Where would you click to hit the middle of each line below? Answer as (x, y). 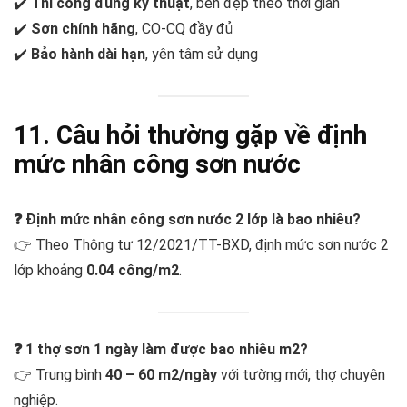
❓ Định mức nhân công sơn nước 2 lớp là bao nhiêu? (187, 219)
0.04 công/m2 (133, 270)
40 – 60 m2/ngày (161, 375)
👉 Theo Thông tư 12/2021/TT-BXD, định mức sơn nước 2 (201, 244)
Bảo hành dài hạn (88, 54)
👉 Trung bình (60, 375)
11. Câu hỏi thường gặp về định (190, 134)
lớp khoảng (50, 270)
